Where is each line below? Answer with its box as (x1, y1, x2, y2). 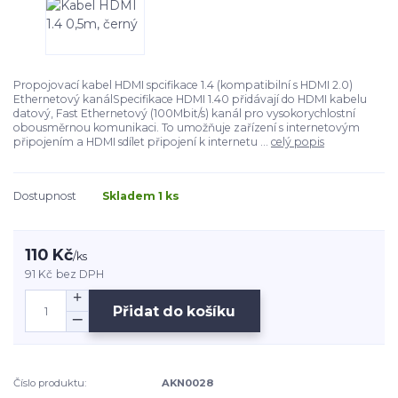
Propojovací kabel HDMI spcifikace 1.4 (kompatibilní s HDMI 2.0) (13, 77, 353, 92)
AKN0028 (162, 377, 214, 390)
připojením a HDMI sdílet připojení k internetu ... (13, 134, 271, 148)
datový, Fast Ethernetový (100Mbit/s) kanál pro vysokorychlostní (13, 106, 355, 120)
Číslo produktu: (13, 377, 86, 390)
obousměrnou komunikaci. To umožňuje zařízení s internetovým (13, 120, 360, 134)
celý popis (271, 134, 324, 148)
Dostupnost (13, 188, 76, 203)
